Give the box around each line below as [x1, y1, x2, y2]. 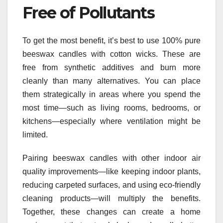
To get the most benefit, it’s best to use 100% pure [22, 36, 201, 45]
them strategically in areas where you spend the [22, 90, 201, 99]
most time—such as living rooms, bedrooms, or [22, 103, 201, 112]
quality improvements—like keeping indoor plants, [22, 167, 201, 176]
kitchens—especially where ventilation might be [22, 116, 201, 125]
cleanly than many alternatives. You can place [22, 76, 201, 85]
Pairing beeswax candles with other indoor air [22, 153, 201, 162]
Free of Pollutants [22, 2, 155, 22]
